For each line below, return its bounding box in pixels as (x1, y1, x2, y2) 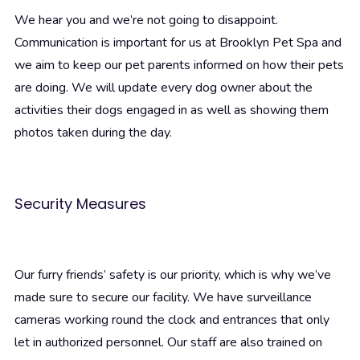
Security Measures (14, 194, 146, 215)
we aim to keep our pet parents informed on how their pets (14, 56, 344, 75)
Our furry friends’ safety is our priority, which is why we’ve (14, 266, 331, 284)
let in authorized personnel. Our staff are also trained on (14, 333, 322, 352)
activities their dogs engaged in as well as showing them (14, 101, 329, 120)
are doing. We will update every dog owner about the (14, 79, 313, 97)
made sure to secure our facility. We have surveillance (14, 288, 312, 307)
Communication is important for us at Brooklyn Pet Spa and (14, 34, 342, 52)
